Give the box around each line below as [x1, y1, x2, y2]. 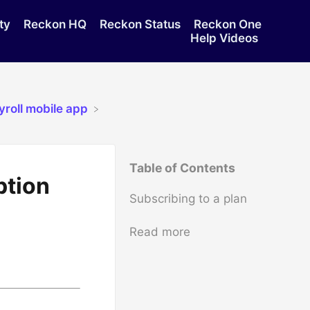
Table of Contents [129, 160, 236, 175]
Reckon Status [99, 17, 183, 31]
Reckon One [193, 17, 262, 31]
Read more [129, 224, 191, 239]
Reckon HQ [23, 17, 89, 31]
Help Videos [190, 31, 258, 45]
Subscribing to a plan [129, 191, 248, 206]
